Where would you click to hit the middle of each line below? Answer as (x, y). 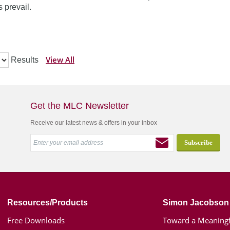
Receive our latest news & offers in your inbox (93, 123)
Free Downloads (36, 220)
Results (25, 60)
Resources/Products (47, 203)
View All (60, 60)
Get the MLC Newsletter (79, 106)
